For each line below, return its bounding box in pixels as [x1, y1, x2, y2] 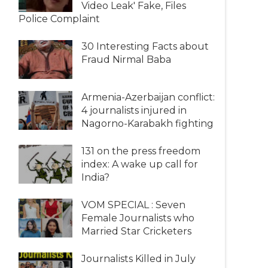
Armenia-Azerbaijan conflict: [81, 91, 215, 103]
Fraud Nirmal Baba [81, 53, 171, 65]
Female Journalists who [81, 212, 194, 224]
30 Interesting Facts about [81, 40, 209, 52]
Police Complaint [19, 13, 100, 25]
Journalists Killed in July [81, 252, 196, 264]
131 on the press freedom [81, 145, 200, 157]
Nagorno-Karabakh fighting [81, 117, 214, 129]
